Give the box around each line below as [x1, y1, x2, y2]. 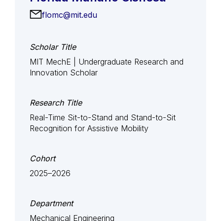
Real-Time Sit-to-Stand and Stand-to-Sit [30, 112, 176, 122]
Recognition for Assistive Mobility [30, 123, 148, 133]
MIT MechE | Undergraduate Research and [30, 57, 184, 67]
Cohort [30, 153, 55, 163]
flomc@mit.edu [42, 10, 97, 20]
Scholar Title [30, 42, 76, 52]
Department [30, 198, 73, 208]
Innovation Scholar [30, 68, 98, 77]
